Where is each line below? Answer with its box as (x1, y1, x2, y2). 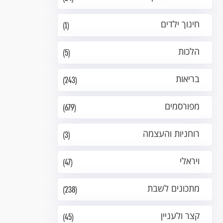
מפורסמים (165, 100, 200, 112)
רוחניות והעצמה (143, 127, 200, 139)
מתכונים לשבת (147, 182, 200, 194)
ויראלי (180, 155, 200, 167)
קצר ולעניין (161, 210, 200, 222)
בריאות (176, 73, 200, 85)
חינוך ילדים (161, 18, 200, 30)
